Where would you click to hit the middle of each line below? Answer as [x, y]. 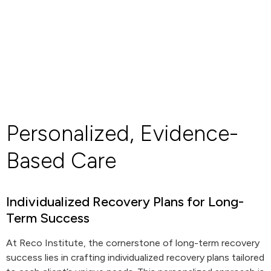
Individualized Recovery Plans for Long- [125, 202]
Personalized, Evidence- [122, 133]
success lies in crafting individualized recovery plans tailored [135, 257]
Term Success [48, 218]
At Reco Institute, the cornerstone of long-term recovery [133, 243]
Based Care [61, 161]
